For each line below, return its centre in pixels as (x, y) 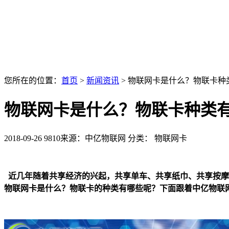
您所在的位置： (33, 81)
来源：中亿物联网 (93, 138)
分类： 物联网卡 (157, 138)
